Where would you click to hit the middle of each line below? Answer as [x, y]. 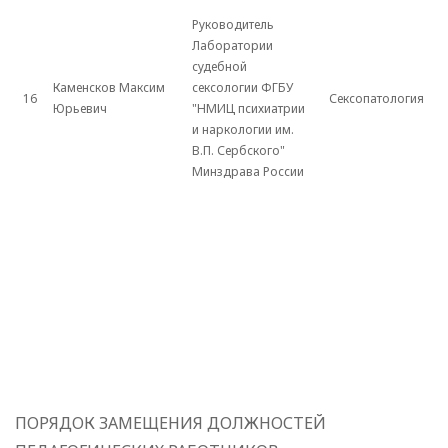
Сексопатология [376, 99]
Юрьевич [80, 109]
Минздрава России [248, 172]
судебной [219, 67]
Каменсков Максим [109, 88]
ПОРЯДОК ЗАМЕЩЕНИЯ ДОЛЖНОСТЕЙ [170, 423]
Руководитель [233, 25]
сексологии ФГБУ [242, 88]
